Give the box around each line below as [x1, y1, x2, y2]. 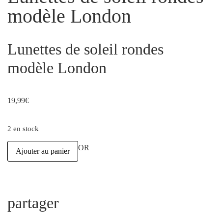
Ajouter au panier [16, 147, 70, 156]
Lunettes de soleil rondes [7, 40, 164, 58]
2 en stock [7, 125, 39, 133]
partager [7, 194, 59, 212]
